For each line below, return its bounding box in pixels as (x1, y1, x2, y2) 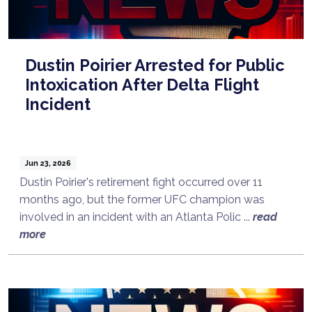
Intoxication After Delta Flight (25, 75, 259, 94)
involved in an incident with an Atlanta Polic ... (19, 210, 253, 224)
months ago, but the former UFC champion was (19, 192, 265, 206)
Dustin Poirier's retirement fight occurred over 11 (19, 175, 263, 189)
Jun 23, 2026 (24, 158, 71, 167)
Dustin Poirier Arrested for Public (25, 55, 285, 75)
